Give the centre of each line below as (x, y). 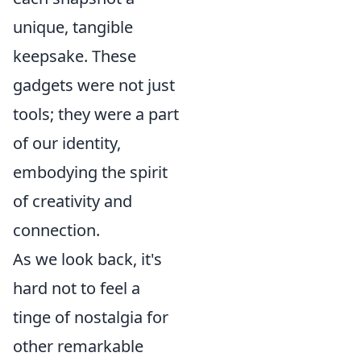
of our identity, (67, 143)
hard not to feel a (77, 288)
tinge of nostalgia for (91, 317)
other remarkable (78, 346)
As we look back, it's (87, 259)
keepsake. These (75, 56)
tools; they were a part (96, 114)
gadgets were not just (94, 85)
